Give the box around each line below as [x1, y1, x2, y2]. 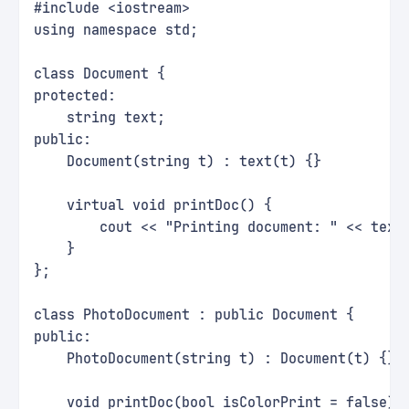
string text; [34, 109, 165, 127]
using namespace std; [34, 21, 198, 39]
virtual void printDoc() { [34, 196, 272, 215]
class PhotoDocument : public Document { [34, 306, 354, 324]
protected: [34, 87, 116, 105]
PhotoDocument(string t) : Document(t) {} [34, 350, 395, 368]
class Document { [34, 65, 165, 83]
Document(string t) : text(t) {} [34, 152, 321, 171]
